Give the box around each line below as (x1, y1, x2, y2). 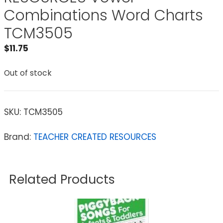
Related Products (9, 170, 115, 188)
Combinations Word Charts (4, 4, 203, 26)
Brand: (4, 130, 33, 143)
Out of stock (4, 68, 52, 79)
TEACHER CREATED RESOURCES (33, 130, 156, 143)
